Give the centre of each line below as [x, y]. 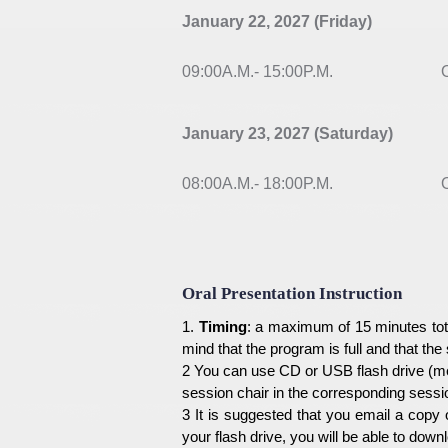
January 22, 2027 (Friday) [277, 21]
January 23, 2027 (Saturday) [287, 133]
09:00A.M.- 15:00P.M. [259, 71]
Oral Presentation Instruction [292, 293]
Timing [222, 326]
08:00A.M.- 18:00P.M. [259, 183]
